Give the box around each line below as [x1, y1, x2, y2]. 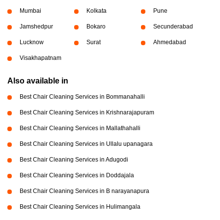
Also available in [7, 76, 68, 85]
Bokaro [86, 23, 106, 30]
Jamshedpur [20, 23, 53, 30]
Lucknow [20, 38, 44, 46]
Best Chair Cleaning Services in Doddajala [20, 171, 134, 179]
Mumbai [20, 7, 41, 14]
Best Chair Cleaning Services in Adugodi [20, 156, 128, 163]
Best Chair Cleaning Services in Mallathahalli [20, 124, 140, 132]
